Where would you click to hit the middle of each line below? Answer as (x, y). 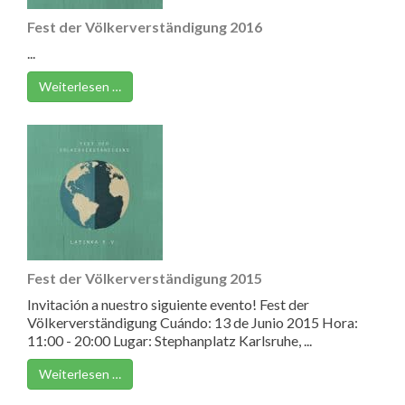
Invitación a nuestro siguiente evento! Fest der (168, 304)
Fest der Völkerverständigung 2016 (145, 27)
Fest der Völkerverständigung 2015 (145, 278)
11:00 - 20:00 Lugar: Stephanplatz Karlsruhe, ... (170, 340)
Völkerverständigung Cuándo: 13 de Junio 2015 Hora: (193, 322)
